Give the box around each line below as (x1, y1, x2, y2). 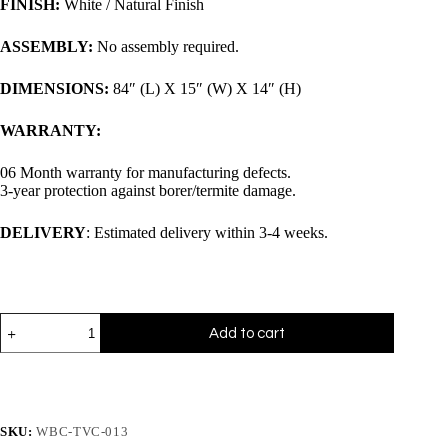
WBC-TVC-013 (36, 424, 129, 440)
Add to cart (209, 325, 286, 341)
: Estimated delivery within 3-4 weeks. (86, 224, 328, 242)
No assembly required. (93, 38, 239, 56)
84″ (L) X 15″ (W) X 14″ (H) (109, 80, 301, 98)
